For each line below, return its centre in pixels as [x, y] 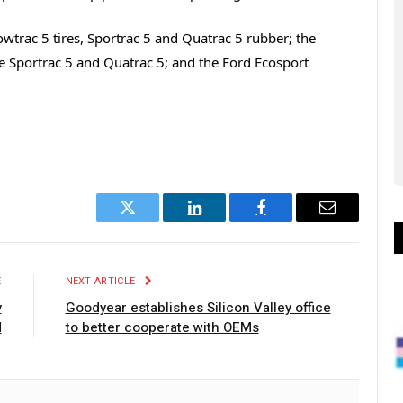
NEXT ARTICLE [102, 282]
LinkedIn [223, 221]
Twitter [150, 221]
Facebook [291, 221]
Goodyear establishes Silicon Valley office [198, 308]
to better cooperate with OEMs [162, 328]
